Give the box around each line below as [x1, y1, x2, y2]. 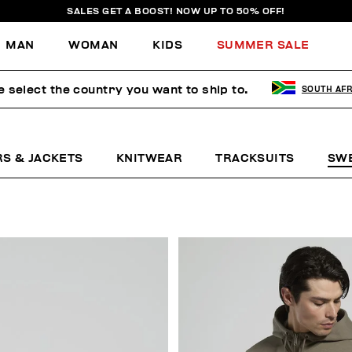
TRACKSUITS [215, 152, 295, 164]
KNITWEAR [115, 152, 183, 164]
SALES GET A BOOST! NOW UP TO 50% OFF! [67, 6, 285, 16]
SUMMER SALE [216, 38, 310, 51]
